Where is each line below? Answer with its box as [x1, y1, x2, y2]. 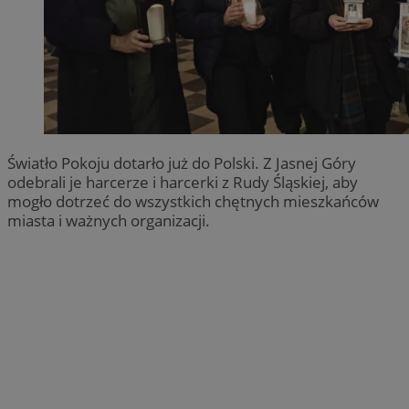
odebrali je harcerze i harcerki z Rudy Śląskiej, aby [7, 171, 358, 193]
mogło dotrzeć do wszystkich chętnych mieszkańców [7, 190, 379, 212]
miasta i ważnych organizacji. [7, 209, 210, 231]
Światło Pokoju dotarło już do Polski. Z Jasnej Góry [7, 152, 356, 173]
